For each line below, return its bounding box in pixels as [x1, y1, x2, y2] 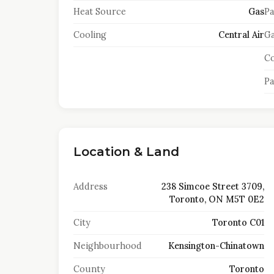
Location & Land [73, 144, 179, 159]
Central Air [218, 29, 264, 40]
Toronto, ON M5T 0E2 [169, 194, 264, 205]
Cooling [73, 29, 106, 40]
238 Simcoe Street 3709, [161, 181, 264, 192]
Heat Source [73, 6, 126, 17]
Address [73, 181, 108, 192]
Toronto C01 [212, 217, 264, 228]
